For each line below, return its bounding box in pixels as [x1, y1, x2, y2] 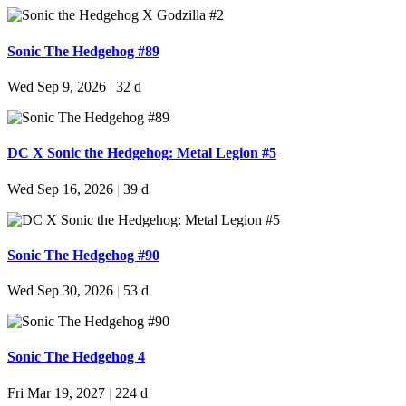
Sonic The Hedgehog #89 [7, 43, 159, 59]
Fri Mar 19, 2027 [7, 384, 109, 401]
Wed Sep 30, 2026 [7, 283, 117, 299]
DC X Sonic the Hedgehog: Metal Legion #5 [7, 145, 276, 161]
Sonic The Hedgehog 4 [7, 349, 145, 365]
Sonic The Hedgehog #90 [7, 246, 159, 263]
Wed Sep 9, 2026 [7, 79, 110, 94]
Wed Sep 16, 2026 [7, 180, 117, 197]
